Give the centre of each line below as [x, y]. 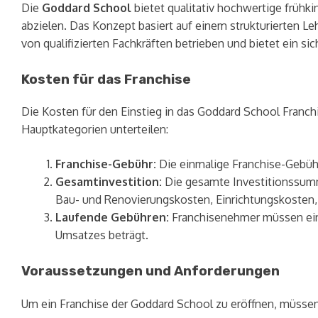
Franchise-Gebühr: [106, 164]
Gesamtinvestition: [109, 182]
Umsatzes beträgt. [102, 235]
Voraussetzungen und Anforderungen [150, 272]
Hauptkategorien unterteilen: [95, 130]
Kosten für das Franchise [106, 79]
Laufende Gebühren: [112, 218]
